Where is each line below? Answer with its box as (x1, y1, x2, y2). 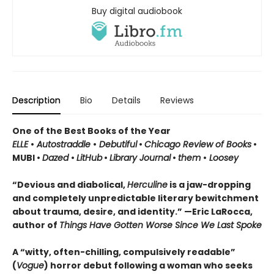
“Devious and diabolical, (12, 179, 127, 191)
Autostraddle (34, 138, 93, 151)
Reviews (160, 94, 194, 107)
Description (12, 94, 61, 107)
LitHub (76, 152, 102, 165)
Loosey (209, 152, 239, 165)
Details (112, 94, 141, 107)
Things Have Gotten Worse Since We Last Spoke (59, 219, 262, 232)
